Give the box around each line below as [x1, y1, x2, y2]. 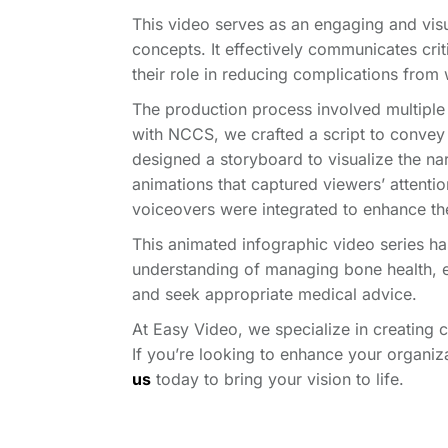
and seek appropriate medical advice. [132, 284, 417, 304]
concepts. [132, 39, 211, 59]
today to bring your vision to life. [151, 369, 404, 389]
